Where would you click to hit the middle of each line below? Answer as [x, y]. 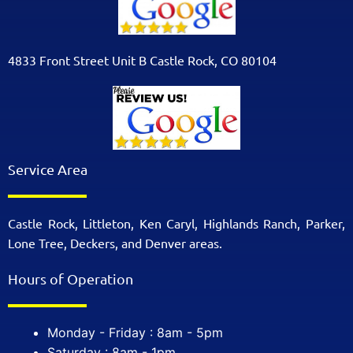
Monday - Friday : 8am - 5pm [135, 333]
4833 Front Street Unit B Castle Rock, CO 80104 [142, 59]
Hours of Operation [71, 279]
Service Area [48, 169]
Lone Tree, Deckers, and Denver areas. [115, 243]
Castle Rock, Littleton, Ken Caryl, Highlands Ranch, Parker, [176, 223]
